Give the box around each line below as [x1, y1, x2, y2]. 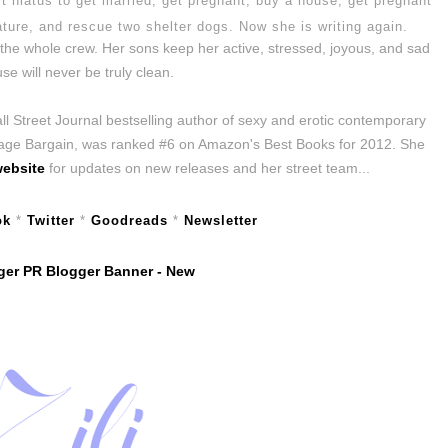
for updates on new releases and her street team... [45, 160, 370, 177]
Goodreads [90, 213, 168, 229]
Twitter [26, 213, 75, 229]
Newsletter [183, 213, 258, 229]
